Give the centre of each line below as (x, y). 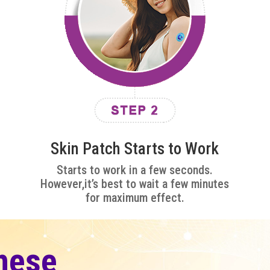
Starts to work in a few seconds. (135, 170)
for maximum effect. (135, 198)
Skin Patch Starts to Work (135, 149)
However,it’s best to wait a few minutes (135, 184)
